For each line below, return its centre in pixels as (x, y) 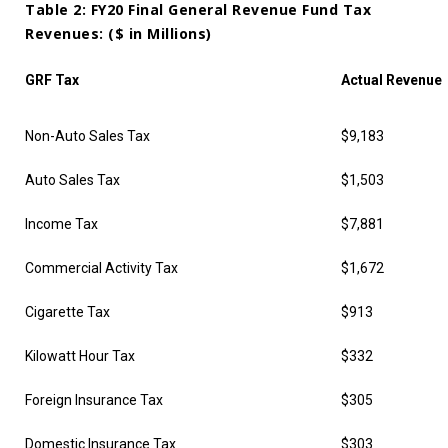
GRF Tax (52, 80)
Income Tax (61, 224)
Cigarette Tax (67, 312)
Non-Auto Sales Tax (87, 136)
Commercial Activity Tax (101, 268)
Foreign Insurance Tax (94, 400)
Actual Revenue (391, 80)
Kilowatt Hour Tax (80, 356)
